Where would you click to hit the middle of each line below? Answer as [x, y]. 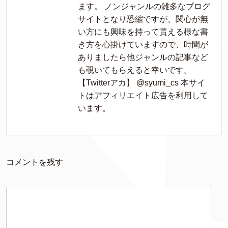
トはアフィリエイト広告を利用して [143, 95]
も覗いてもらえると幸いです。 [135, 70]
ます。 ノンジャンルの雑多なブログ [144, 6]
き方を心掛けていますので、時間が [143, 45]
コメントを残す [35, 162]
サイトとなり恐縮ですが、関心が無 [143, 19]
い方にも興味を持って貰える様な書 [143, 32]
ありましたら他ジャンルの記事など [143, 57]
